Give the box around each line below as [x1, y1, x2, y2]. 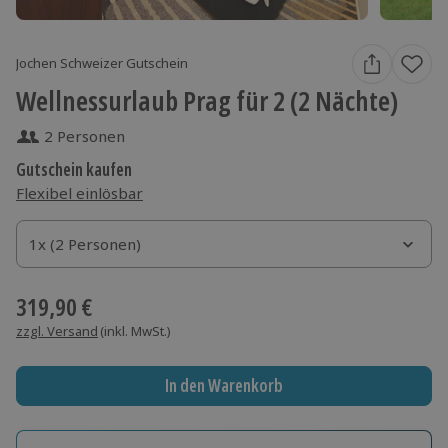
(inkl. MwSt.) [100, 321, 171, 340]
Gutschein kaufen [16, 157, 132, 181]
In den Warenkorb [164, 374, 283, 398]
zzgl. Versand [16, 321, 98, 340]
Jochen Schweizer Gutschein [16, 54, 188, 73]
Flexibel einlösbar [16, 182, 143, 203]
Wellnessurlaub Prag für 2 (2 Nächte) [16, 81, 398, 119]
